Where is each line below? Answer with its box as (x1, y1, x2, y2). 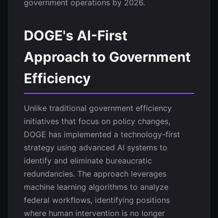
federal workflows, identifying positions (24, 195, 170, 205)
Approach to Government (24, 49, 191, 65)
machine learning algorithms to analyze (24, 182, 168, 192)
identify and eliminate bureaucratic (24, 156, 152, 165)
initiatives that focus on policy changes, (24, 116, 170, 126)
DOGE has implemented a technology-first (24, 129, 180, 139)
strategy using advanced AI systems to (24, 143, 167, 152)
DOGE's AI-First (24, 27, 127, 44)
